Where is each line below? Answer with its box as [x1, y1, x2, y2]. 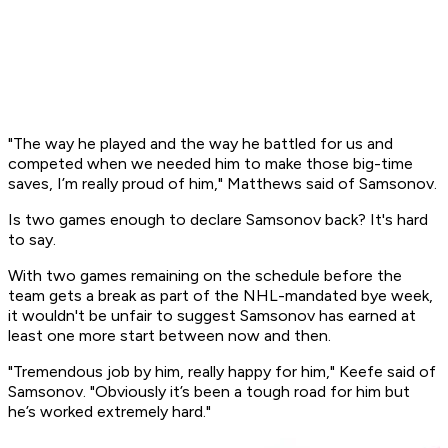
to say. [8, 230, 60, 250]
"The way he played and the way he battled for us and [8, 134, 393, 154]
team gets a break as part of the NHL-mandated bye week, [8, 286, 433, 306]
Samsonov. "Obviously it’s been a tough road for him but [8, 382, 410, 402]
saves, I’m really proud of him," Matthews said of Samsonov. [8, 174, 437, 194]
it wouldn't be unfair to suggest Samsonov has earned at [8, 306, 416, 326]
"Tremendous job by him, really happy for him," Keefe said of [8, 362, 436, 382]
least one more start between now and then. [8, 326, 335, 346]
